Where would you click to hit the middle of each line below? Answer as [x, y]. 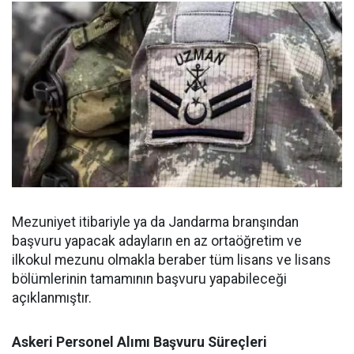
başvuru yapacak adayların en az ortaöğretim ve [157, 241]
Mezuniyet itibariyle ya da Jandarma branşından [155, 222]
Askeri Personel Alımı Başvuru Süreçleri [139, 343]
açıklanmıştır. [52, 298]
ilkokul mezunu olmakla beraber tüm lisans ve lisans [171, 260]
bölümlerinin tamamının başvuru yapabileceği [149, 279]
